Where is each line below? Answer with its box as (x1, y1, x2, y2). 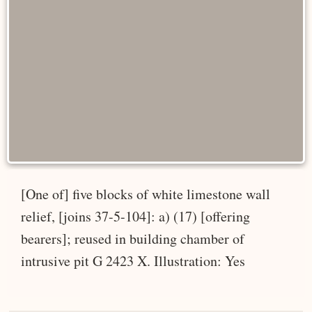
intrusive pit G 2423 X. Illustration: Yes (21, 251, 245, 270)
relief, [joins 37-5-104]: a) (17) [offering (21, 206, 250, 226)
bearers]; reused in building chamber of (21, 228, 244, 248)
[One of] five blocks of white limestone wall (21, 184, 270, 203)
